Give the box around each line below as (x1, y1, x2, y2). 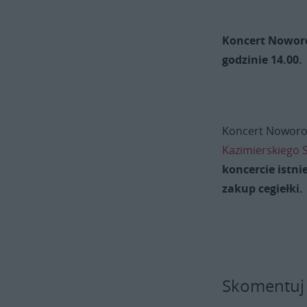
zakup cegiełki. (222, 181, 304, 197)
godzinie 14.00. (222, 52, 303, 68)
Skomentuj (222, 275, 305, 297)
